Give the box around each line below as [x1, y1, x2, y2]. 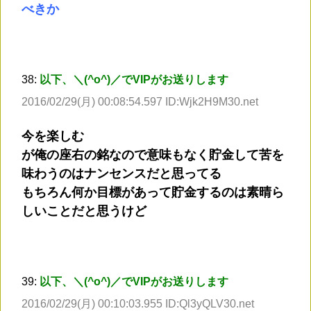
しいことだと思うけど [22, 204, 146, 219]
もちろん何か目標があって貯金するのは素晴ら [22, 185, 284, 200]
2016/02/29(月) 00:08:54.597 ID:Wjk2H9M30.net [22, 96, 258, 108]
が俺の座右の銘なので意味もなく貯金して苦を [22, 148, 284, 162]
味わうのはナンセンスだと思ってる [22, 167, 221, 181]
